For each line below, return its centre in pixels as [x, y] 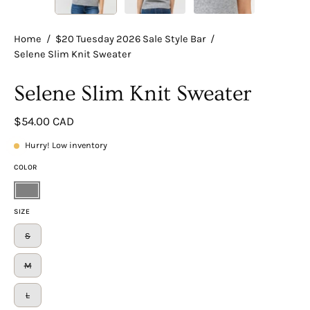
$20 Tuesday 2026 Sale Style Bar [130, 39]
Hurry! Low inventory [66, 145]
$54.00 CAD [44, 122]
